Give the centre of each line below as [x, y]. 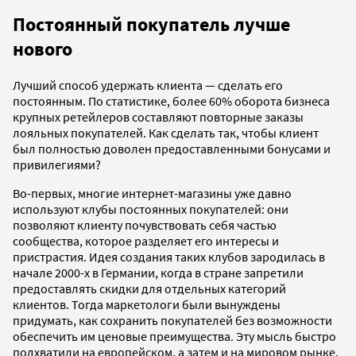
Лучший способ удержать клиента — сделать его [148, 85]
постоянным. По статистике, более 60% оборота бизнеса [171, 101]
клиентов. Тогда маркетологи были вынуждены [147, 304]
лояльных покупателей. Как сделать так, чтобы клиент [166, 132]
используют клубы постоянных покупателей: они [151, 209]
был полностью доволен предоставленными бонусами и [172, 148]
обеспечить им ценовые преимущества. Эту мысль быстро [174, 336]
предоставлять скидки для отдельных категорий [149, 288]
